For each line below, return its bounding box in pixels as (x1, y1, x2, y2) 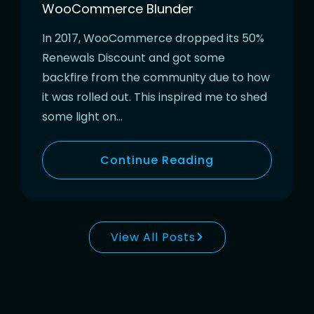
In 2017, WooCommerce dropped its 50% (42, 29, 264, 46)
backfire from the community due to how (42, 69, 270, 86)
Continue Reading (100, 151, 214, 168)
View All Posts (110, 228, 196, 245)
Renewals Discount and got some (42, 49, 225, 66)
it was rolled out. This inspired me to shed (42, 88, 267, 105)
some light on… (42, 108, 123, 125)
